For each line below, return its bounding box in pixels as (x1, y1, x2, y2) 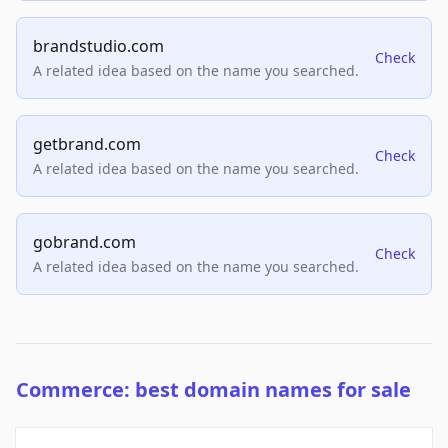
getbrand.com (33, 133, 141, 156)
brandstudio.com (33, 35, 164, 58)
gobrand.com (33, 231, 136, 254)
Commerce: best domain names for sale (16, 376, 411, 404)
